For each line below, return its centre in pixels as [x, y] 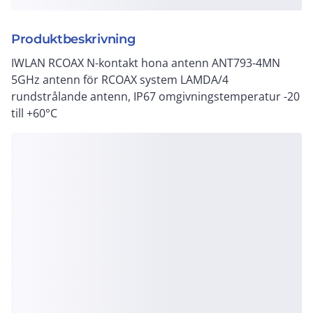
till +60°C [34, 113]
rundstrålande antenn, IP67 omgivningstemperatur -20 [155, 96]
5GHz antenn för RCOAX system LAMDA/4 [120, 80]
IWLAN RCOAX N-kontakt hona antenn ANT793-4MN [146, 63]
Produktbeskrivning [73, 39]
